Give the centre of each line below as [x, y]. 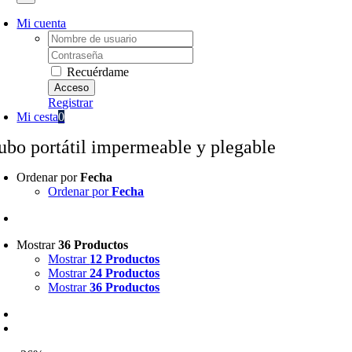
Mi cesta [38, 117]
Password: [73, 53]
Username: [74, 37]
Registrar [71, 103]
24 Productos [125, 273]
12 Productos [125, 259]
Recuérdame [97, 72]
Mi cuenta [42, 23]
